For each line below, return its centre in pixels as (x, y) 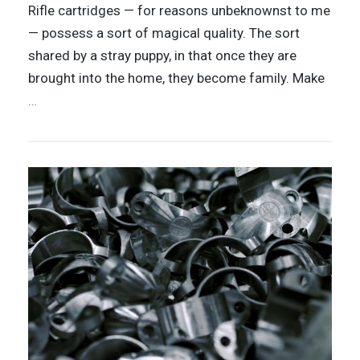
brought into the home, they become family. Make (176, 78)
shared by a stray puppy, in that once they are (162, 55)
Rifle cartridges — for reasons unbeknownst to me (179, 10)
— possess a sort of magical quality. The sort (164, 33)
